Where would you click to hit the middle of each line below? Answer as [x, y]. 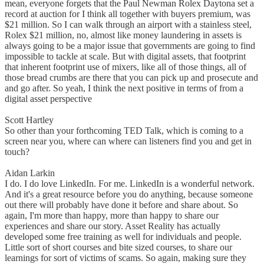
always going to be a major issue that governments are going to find [130, 46]
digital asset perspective [48, 99]
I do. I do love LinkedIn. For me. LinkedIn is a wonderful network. [130, 184]
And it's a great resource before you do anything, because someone [129, 194]
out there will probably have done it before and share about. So [121, 205]
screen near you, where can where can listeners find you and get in [128, 141]
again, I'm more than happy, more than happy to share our [112, 216]
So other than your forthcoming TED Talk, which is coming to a [124, 131]
